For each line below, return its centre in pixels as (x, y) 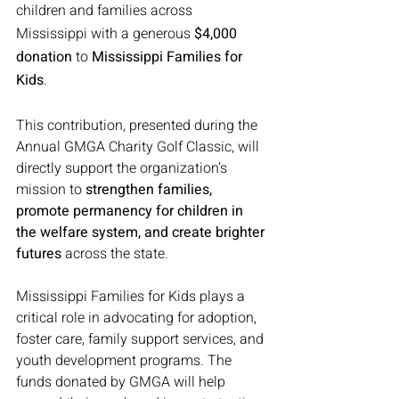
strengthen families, (151, 190)
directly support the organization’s (123, 168)
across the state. (115, 254)
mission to (51, 190)
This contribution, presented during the (138, 126)
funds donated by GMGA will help (122, 382)
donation (44, 57)
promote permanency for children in (131, 211)
